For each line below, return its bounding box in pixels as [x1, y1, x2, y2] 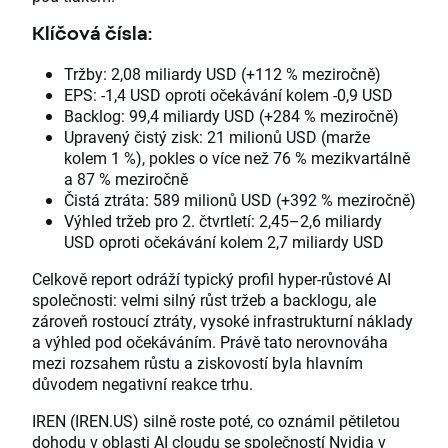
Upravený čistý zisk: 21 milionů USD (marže [64, 125, 370, 147]
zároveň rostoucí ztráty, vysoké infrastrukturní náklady [32, 309, 413, 331]
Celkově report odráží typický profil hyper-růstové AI [32, 267, 391, 289]
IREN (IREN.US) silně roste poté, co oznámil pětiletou [32, 409, 400, 431]
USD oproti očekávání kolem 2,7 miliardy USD [64, 230, 384, 252]
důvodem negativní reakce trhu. [32, 372, 253, 394]
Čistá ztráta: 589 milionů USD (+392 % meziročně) [64, 188, 416, 210]
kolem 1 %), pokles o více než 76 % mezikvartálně [64, 146, 410, 168]
